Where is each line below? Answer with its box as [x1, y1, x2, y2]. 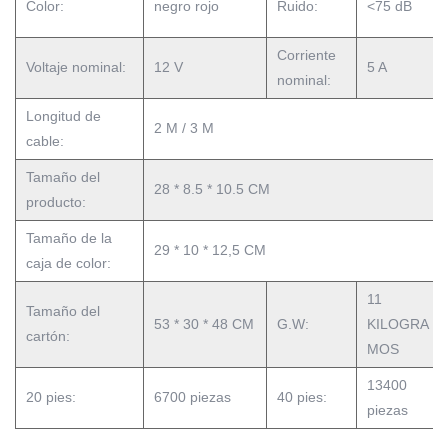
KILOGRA [367, 316, 429, 332]
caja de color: [26, 255, 111, 271]
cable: [26, 133, 64, 149]
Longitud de [26, 108, 101, 124]
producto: [26, 194, 86, 210]
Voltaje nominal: [26, 59, 126, 75]
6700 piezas [154, 389, 231, 405]
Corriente [277, 47, 336, 63]
